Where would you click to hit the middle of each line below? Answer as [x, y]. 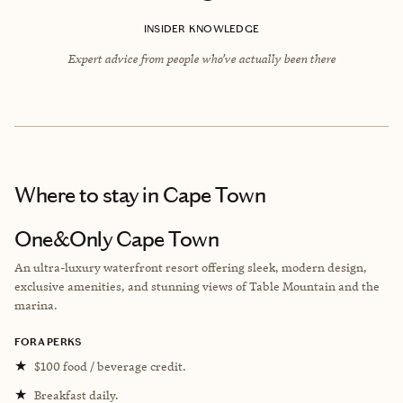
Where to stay [76, 195]
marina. [36, 304]
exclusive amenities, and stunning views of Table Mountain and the [197, 286]
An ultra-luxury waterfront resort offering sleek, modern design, [191, 267]
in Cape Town [202, 195]
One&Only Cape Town [117, 239]
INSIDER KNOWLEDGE [201, 28]
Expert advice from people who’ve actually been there [201, 58]
